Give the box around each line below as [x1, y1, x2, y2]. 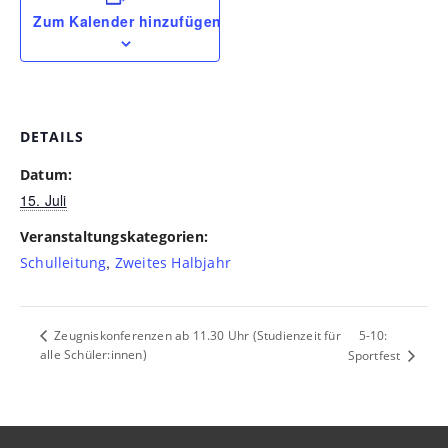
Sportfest [347, 347, 404, 365]
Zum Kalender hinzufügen [33, 10, 222, 31]
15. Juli [20, 189, 67, 210]
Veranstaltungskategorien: [20, 226, 208, 246]
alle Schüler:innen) [40, 346, 147, 364]
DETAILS [20, 126, 84, 146]
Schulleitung [20, 252, 107, 272]
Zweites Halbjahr [114, 252, 232, 272]
